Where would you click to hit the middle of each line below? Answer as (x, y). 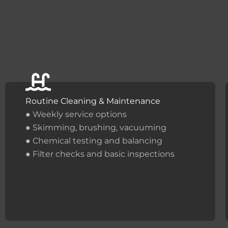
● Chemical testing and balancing (94, 140)
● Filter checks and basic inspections (100, 154)
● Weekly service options (76, 114)
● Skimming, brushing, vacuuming (96, 127)
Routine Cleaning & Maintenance (93, 101)
